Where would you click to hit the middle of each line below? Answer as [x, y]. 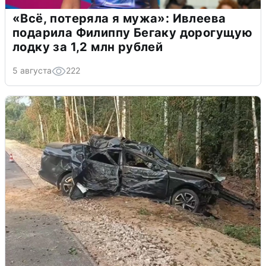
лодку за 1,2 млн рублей [88, 47]
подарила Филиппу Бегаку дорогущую [133, 33]
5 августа [32, 71]
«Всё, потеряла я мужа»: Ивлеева [119, 19]
